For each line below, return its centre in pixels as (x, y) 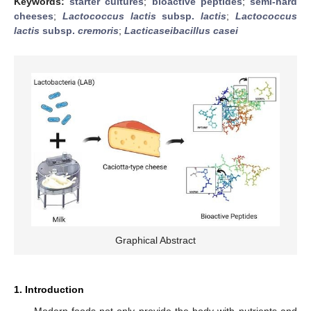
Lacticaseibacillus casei (181, 30)
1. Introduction (49, 290)
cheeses (34, 16)
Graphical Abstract (155, 241)
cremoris (98, 30)
